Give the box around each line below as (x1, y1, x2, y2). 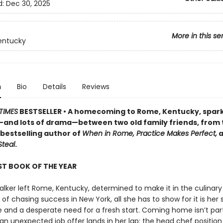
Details (42, 82, 66, 92)
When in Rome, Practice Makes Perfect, (82, 128, 217, 138)
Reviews (82, 82, 110, 92)
